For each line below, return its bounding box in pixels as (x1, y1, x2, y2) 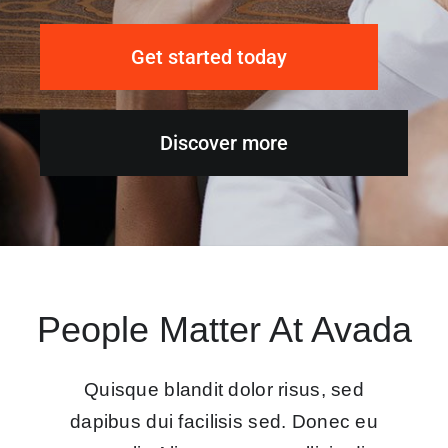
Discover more (160, 130, 288, 155)
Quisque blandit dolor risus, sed (83, 378, 365, 400)
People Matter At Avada (36, 309, 412, 350)
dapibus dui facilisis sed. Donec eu (70, 410, 378, 432)
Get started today (131, 44, 287, 69)
